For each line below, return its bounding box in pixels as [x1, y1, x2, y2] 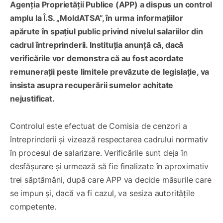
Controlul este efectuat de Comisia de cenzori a [10, 120, 187, 131]
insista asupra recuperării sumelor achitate [10, 80, 174, 90]
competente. [10, 201, 57, 212]
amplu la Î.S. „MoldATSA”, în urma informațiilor [10, 12, 183, 23]
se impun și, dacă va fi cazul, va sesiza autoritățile [10, 188, 195, 198]
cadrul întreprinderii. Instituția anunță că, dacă [10, 39, 184, 50]
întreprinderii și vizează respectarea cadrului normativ [10, 134, 209, 144]
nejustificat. [10, 93, 55, 104]
